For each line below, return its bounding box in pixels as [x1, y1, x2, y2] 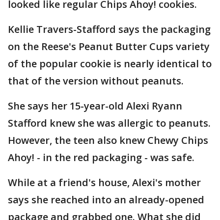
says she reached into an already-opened [8, 193, 204, 206]
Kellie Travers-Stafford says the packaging [8, 23, 211, 36]
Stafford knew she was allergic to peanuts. [8, 116, 211, 130]
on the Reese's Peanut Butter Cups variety [8, 40, 210, 53]
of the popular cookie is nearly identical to [8, 57, 212, 70]
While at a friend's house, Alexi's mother [8, 176, 201, 189]
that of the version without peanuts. [8, 74, 184, 87]
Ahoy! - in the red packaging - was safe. [8, 151, 194, 164]
